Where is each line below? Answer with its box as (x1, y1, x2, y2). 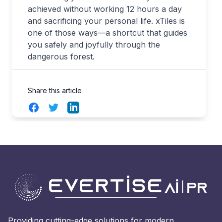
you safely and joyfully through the (28, 40, 160, 50)
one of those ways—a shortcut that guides (28, 28, 187, 38)
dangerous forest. (28, 52, 95, 61)
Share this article (28, 86, 82, 95)
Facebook (27, 102, 65, 112)
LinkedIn (67, 102, 99, 112)
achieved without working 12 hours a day (28, 4, 182, 14)
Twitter (47, 102, 73, 112)
